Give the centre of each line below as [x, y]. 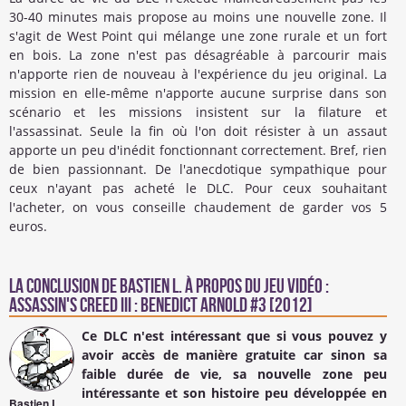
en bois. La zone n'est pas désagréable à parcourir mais [198, 54]
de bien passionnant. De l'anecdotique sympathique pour [198, 169]
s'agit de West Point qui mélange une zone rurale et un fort [198, 35]
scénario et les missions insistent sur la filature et [198, 111]
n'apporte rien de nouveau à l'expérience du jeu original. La [198, 73]
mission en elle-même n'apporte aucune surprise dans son [198, 92]
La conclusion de [64, 287]
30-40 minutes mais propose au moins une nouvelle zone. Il [198, 16]
